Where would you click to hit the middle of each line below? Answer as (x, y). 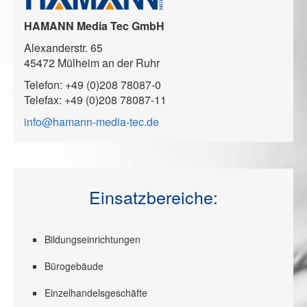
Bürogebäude (74, 266)
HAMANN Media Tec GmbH (94, 25)
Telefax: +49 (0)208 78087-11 (95, 99)
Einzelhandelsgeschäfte (96, 292)
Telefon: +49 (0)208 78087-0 (93, 84)
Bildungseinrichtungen (93, 239)
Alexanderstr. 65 (63, 47)
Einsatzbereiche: (153, 196)
